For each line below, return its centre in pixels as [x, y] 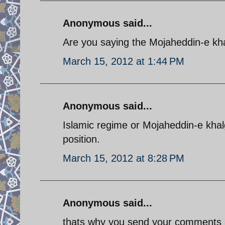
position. [81, 139]
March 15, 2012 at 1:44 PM [124, 61]
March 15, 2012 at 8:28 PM [124, 158]
